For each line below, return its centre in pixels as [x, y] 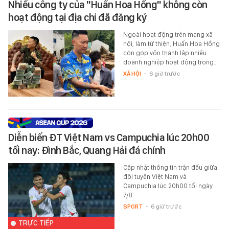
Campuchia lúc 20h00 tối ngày [168, 186]
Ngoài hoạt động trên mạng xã [168, 35]
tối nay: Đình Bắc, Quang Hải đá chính [87, 151]
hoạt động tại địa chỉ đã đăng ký [77, 18]
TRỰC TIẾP [36, 223]
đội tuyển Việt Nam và [155, 177]
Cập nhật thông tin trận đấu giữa [170, 168]
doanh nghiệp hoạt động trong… [170, 62]
